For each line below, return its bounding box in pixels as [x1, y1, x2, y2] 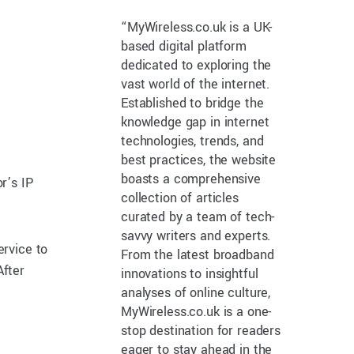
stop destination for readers [121, 321, 281, 340]
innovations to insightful [121, 264, 258, 283]
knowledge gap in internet [121, 112, 269, 131]
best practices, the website [121, 150, 277, 169]
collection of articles [121, 188, 239, 207]
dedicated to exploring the [121, 55, 272, 74]
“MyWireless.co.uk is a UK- [121, 17, 273, 36]
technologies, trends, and [121, 131, 264, 150]
